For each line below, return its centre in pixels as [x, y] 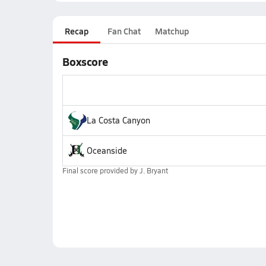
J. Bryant [153, 170]
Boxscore [85, 61]
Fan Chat [124, 31]
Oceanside [107, 151]
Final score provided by [101, 170]
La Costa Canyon [118, 120]
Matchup [172, 31]
